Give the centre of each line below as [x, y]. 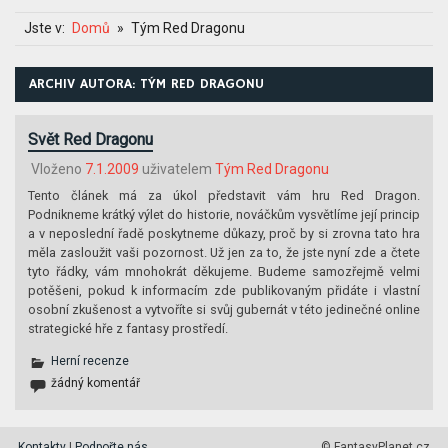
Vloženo [57, 168]
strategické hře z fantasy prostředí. [128, 328]
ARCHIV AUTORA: [85, 83]
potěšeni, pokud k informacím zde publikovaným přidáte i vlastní [224, 290]
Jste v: [44, 28]
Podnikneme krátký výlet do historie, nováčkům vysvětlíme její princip [224, 214]
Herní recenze [90, 360]
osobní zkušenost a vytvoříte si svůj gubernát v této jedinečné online [224, 309]
